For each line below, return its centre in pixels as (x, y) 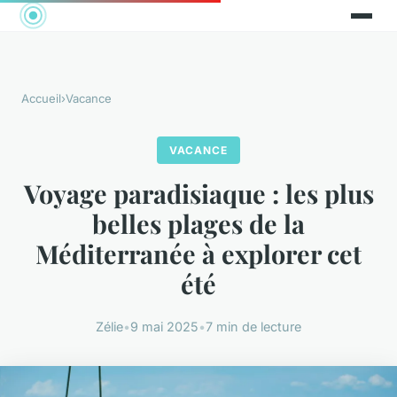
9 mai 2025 (164, 326)
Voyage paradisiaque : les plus (198, 194)
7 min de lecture (253, 326)
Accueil (41, 99)
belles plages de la (198, 224)
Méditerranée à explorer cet (198, 254)
